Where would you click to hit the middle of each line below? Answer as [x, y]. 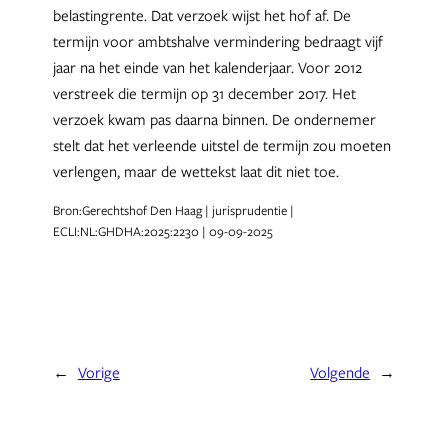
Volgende [340, 371]
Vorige [98, 371]
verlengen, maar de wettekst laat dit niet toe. [195, 170]
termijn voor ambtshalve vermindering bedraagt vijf [217, 40]
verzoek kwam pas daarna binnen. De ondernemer [214, 118]
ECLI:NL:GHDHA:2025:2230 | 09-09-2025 [162, 232]
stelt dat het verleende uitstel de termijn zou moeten [221, 144]
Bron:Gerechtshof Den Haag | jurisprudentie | [173, 211]
